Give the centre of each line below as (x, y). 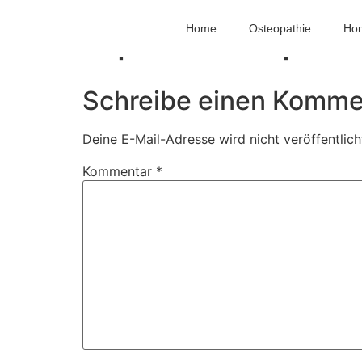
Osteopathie (280, 28)
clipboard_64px (201, 42)
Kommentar (119, 172)
